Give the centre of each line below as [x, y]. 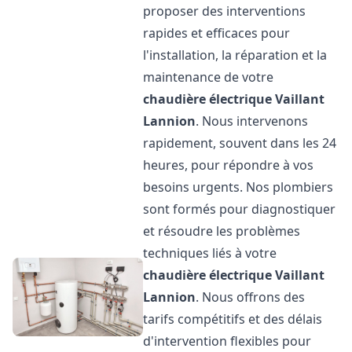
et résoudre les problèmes [222, 231]
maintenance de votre [209, 77]
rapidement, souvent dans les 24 [240, 143]
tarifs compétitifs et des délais [233, 319]
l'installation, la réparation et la [235, 55]
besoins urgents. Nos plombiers [238, 187]
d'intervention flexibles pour [227, 341]
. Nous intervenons [252, 121]
